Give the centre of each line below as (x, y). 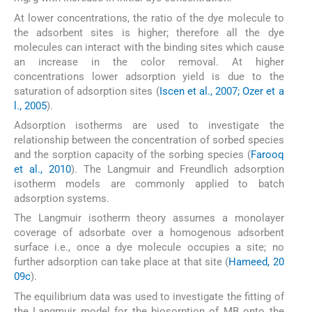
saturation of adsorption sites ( (87, 91)
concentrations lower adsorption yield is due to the (149, 76)
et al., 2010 (42, 169)
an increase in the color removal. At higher (149, 62)
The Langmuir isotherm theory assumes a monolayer (149, 218)
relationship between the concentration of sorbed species (149, 140)
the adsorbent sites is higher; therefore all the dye (149, 32)
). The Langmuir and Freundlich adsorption (177, 169)
